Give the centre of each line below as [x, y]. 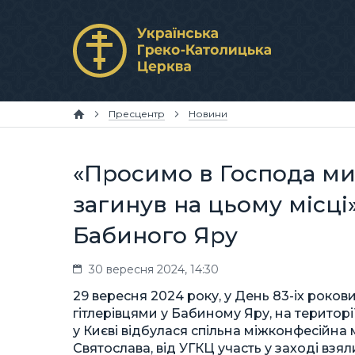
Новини [208, 114]
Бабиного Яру [155, 235]
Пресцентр [137, 114]
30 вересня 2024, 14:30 [154, 269]
